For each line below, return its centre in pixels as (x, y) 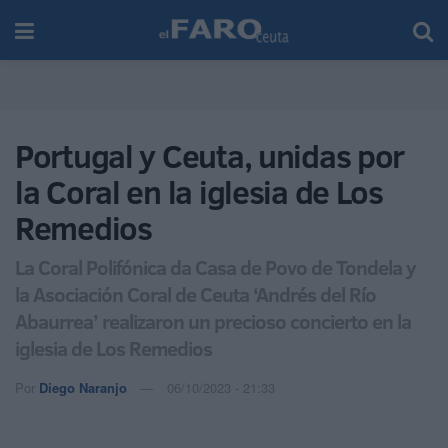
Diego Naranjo (83, 387)
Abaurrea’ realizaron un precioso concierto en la (213, 320)
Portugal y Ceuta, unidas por (210, 156)
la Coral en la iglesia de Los (199, 192)
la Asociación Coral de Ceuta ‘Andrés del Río (195, 293)
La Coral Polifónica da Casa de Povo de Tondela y (215, 266)
